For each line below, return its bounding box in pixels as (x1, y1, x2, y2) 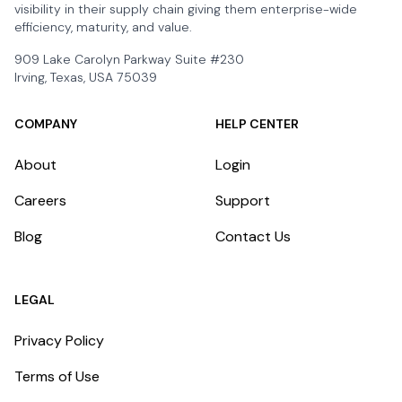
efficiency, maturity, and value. (14, 19, 192, 35)
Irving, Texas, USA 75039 (14, 69, 157, 85)
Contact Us (215, 227, 291, 246)
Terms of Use (14, 367, 100, 386)
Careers (14, 191, 66, 210)
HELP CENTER (215, 116, 299, 132)
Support (215, 191, 270, 210)
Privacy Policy (14, 331, 104, 350)
